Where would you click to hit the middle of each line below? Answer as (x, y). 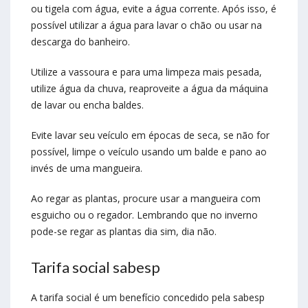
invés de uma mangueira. (87, 168)
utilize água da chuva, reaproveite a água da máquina (150, 89)
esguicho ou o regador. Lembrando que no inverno (144, 215)
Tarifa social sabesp (96, 267)
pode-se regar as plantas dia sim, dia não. (124, 232)
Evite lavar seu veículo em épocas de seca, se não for (150, 135)
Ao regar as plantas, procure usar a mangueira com (146, 199)
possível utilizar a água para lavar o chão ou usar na (146, 25)
